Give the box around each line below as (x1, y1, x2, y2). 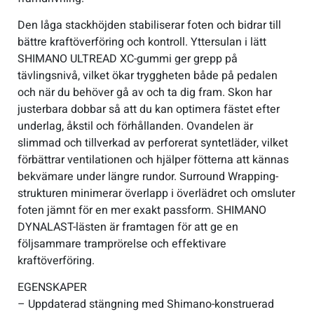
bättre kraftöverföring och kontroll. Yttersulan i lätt (18, 33, 266, 50)
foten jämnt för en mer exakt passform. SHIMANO (18, 201, 266, 219)
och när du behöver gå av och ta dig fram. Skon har (18, 83, 272, 101)
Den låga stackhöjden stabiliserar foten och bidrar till (18, 16, 281, 34)
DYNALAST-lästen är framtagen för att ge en (18, 218, 238, 235)
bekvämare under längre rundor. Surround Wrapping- (18, 168, 278, 185)
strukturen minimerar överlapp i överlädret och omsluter (18, 184, 295, 202)
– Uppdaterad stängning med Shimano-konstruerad (18, 295, 274, 313)
